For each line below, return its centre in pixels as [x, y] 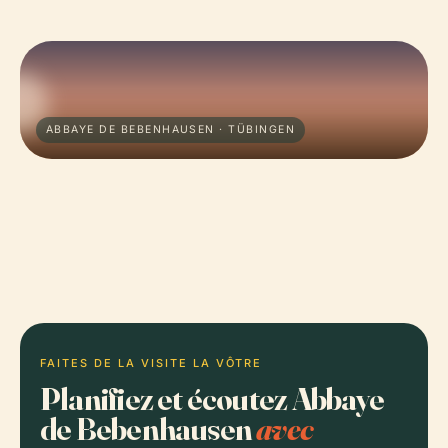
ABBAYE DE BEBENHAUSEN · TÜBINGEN [171, 129]
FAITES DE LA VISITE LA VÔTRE [151, 363]
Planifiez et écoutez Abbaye [212, 398]
